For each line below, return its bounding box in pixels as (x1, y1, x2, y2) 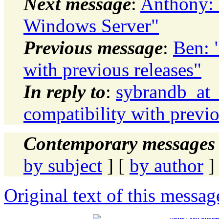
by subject (23, 154, 102, 176)
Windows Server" (23, 15, 159, 36)
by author (130, 154, 203, 176)
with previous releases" (23, 59, 201, 80)
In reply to (23, 81, 106, 102)
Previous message (23, 37, 163, 58)
